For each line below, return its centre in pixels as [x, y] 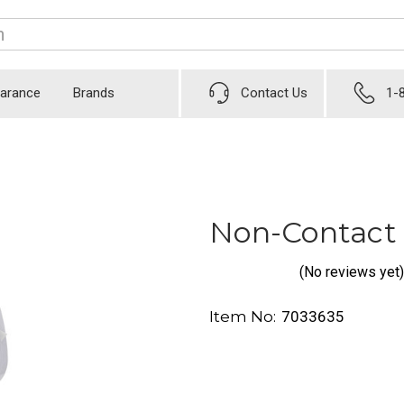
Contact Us [275, 93]
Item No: [243, 317]
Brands [94, 93]
